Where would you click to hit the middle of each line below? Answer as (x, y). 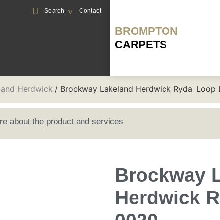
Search (54, 11)
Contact (90, 11)
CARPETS (141, 44)
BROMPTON (146, 31)
